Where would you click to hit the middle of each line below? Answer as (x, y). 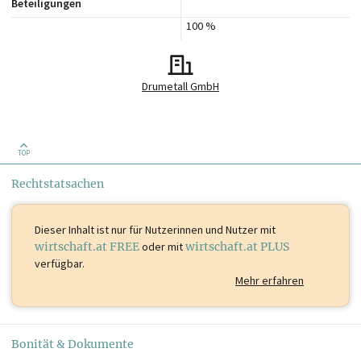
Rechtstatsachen (58, 184)
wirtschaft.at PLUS (237, 247)
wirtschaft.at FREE (87, 247)
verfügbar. (60, 264)
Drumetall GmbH (180, 87)
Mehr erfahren (270, 281)
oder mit (162, 247)
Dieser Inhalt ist (72, 230)
